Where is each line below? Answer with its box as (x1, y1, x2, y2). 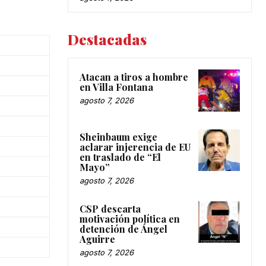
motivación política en (80, 212, 180, 225)
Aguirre (80, 232, 115, 245)
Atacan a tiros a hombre (80, 71, 188, 84)
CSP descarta (80, 202, 141, 215)
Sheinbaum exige (80, 130, 157, 143)
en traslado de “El (80, 150, 161, 163)
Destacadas (68, 30, 147, 49)
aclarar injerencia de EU (80, 140, 191, 153)
